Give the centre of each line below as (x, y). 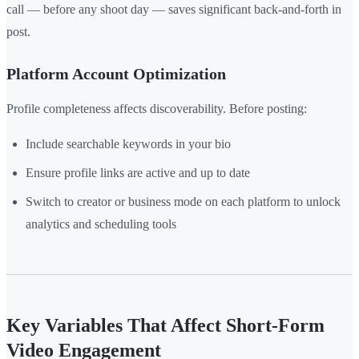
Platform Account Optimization (116, 74)
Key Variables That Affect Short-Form (165, 326)
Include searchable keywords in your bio (128, 144)
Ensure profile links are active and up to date (138, 173)
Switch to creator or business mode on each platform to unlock (183, 202)
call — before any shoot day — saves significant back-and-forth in (174, 10)
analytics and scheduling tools (101, 224)
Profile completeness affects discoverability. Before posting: (157, 109)
